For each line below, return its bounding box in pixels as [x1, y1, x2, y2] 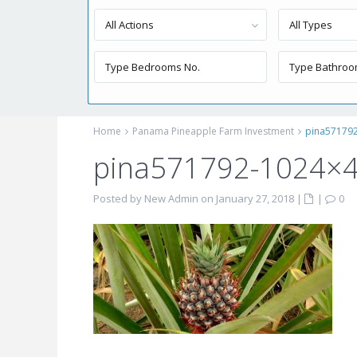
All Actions [105, 18, 154, 32]
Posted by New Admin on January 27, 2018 [93, 191, 294, 206]
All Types [289, 18, 333, 32]
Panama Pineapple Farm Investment [132, 124, 294, 138]
